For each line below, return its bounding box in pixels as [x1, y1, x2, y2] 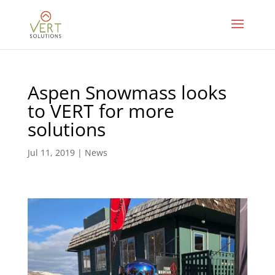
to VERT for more [27, 98, 174, 123]
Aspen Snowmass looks [27, 80, 227, 105]
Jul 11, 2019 [27, 147, 75, 158]
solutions [27, 117, 106, 142]
